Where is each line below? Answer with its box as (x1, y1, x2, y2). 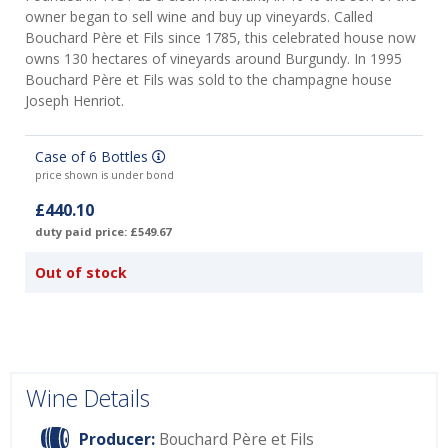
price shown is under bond (35, 168, 174, 183)
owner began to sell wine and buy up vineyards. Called (25, 7, 373, 27)
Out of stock (35, 263, 127, 283)
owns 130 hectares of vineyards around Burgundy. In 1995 (25, 49, 402, 69)
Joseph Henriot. (25, 91, 128, 111)
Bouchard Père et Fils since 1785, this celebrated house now (25, 28, 416, 48)
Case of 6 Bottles (35, 147, 152, 167)
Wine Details (26, 382, 150, 415)
